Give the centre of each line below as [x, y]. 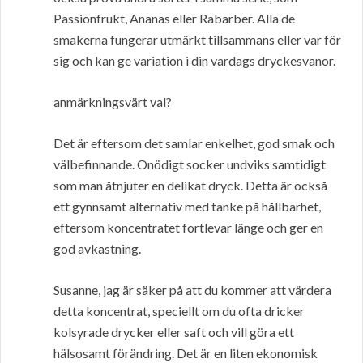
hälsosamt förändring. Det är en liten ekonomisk [186, 353]
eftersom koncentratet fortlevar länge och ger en [188, 228]
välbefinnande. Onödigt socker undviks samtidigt [190, 164]
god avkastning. [97, 249]
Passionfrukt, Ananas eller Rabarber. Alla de [174, 19]
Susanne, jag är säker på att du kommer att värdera [192, 290]
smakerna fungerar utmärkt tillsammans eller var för [197, 40]
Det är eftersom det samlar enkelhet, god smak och [194, 143]
